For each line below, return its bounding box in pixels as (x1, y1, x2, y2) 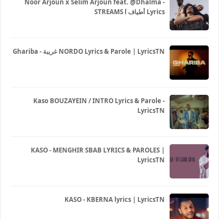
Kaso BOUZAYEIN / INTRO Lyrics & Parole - (33, 96, 165, 106)
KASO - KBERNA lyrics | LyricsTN (65, 195, 165, 204)
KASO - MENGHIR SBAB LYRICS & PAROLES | (31, 146, 165, 155)
